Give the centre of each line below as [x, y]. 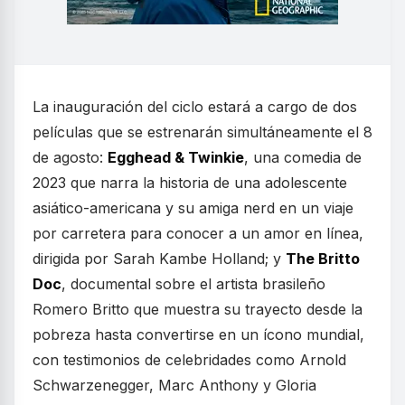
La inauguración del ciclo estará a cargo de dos [195, 107]
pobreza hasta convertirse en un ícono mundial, [198, 334]
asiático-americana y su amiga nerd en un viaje [193, 208]
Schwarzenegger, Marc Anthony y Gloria [174, 385]
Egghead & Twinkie [176, 157]
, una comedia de [303, 157]
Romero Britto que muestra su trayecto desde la [198, 309]
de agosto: [70, 157]
